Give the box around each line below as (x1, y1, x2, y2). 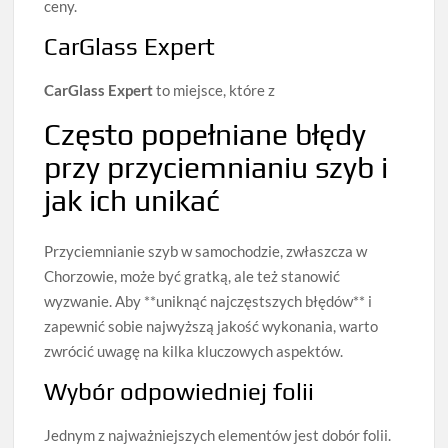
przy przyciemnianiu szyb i (44, 149, 389, 185)
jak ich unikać (44, 182, 221, 218)
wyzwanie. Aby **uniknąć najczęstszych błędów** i (44, 292, 373, 311)
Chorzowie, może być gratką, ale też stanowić (44, 267, 341, 286)
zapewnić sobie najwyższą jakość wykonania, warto (44, 317, 379, 336)
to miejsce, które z (153, 80, 276, 99)
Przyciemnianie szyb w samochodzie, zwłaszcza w (44, 242, 368, 261)
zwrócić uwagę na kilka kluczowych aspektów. (44, 342, 344, 361)
